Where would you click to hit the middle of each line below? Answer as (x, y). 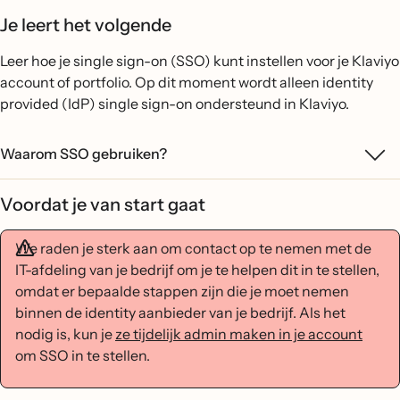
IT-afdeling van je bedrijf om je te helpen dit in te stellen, (197, 270)
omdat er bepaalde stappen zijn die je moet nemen (182, 291)
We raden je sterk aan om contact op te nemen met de (193, 248)
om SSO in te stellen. (83, 355)
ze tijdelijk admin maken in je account (239, 334)
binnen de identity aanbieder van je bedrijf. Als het (180, 312)
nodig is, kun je (65, 334)
